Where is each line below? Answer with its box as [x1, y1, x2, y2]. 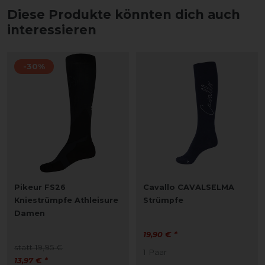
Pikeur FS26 [14, 182, 66, 192]
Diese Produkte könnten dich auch [7, 7, 240, 22]
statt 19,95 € [14, 243, 63, 252]
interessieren [7, 22, 96, 37]
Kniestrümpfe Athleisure [14, 195, 118, 205]
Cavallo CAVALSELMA [143, 182, 234, 192]
